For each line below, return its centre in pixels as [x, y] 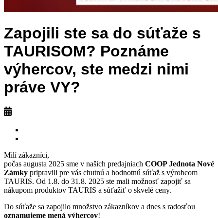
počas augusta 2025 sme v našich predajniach [74, 163]
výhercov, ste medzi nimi [96, 69]
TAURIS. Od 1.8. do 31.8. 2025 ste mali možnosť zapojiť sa [97, 181]
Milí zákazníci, [27, 155]
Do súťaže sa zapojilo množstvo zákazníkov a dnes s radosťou [100, 206]
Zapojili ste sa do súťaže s [102, 33]
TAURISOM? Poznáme [86, 51]
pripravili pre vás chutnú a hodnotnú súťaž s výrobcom [113, 172]
